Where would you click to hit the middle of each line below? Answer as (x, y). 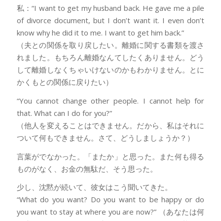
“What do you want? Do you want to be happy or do (110, 200)
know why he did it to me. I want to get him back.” (100, 33)
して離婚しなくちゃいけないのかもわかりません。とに (110, 70)
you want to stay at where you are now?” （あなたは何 (110, 212)
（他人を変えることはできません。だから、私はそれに (110, 125)
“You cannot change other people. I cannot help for (110, 100)
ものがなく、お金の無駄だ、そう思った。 (87, 168)
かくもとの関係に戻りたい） (65, 82)
